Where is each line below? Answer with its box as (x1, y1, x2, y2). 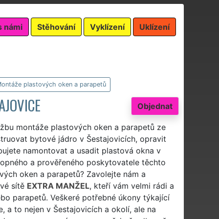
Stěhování (37, 22, 75, 32)
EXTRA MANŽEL (26, 180, 89, 191)
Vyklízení (90, 22, 125, 32)
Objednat (137, 101, 173, 111)
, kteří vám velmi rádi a (89, 180, 174, 191)
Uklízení (139, 22, 170, 32)
